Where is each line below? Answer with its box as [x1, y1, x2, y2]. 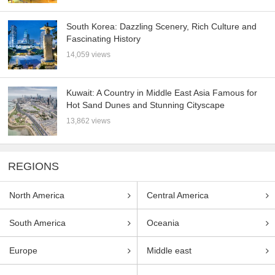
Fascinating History [66, 33, 141, 44]
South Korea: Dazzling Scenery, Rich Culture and [66, 21, 257, 31]
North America [9, 190, 64, 201]
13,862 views [66, 116, 111, 125]
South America [9, 218, 66, 228]
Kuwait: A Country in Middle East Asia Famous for [66, 87, 258, 98]
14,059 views [66, 50, 111, 59]
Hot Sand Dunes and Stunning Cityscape [66, 99, 225, 110]
